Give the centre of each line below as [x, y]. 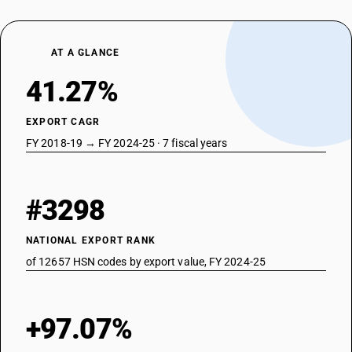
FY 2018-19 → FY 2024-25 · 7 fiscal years [127, 143]
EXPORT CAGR [63, 122]
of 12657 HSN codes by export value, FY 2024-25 [146, 262]
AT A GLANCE [86, 53]
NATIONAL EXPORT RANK [91, 240]
